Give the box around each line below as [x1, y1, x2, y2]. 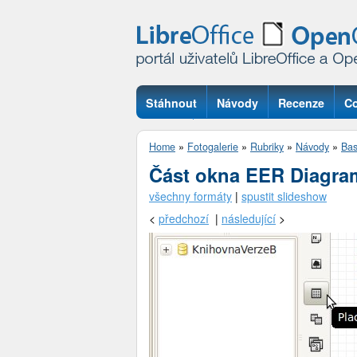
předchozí [159, 210, 209, 226]
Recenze [278, 95, 324, 111]
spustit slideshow [241, 187, 327, 204]
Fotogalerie [187, 139, 238, 154]
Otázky [146, 127, 183, 143]
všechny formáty [149, 187, 232, 204]
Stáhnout [146, 95, 197, 111]
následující [222, 210, 276, 226]
